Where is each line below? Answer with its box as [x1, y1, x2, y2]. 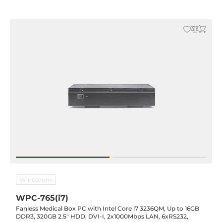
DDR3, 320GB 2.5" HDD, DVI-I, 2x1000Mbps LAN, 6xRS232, [16, 213, 188, 220]
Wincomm [19, 176, 52, 183]
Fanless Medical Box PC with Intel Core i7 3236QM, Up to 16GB [16, 205, 199, 212]
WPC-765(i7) [16, 193, 68, 203]
